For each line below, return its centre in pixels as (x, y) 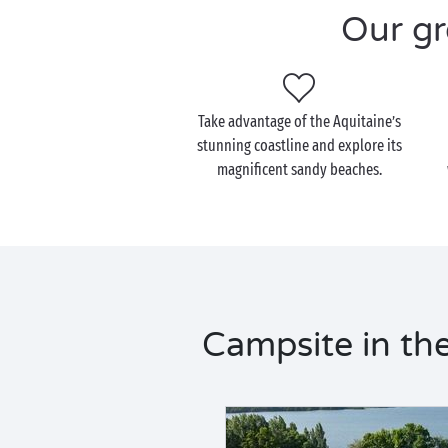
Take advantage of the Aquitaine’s (299, 121)
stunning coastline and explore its (299, 145)
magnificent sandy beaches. (299, 169)
